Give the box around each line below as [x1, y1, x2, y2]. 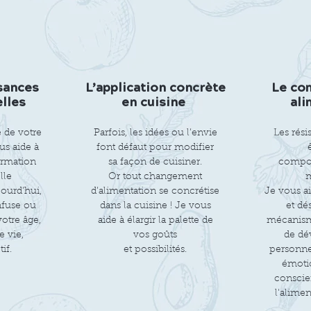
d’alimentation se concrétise [91, 187, 219, 196]
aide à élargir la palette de [97, 216, 213, 226]
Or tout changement [108, 172, 202, 182]
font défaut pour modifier [96, 143, 214, 153]
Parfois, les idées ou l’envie [93, 128, 217, 138]
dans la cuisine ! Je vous [99, 201, 211, 211]
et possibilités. [124, 245, 187, 255]
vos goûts [133, 230, 177, 240]
